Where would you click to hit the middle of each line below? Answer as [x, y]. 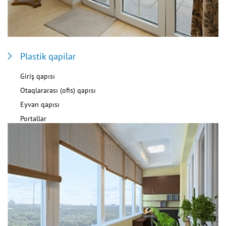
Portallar [33, 119]
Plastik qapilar [48, 56]
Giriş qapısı [38, 76]
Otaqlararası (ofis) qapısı [58, 91]
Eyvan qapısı [40, 105]
